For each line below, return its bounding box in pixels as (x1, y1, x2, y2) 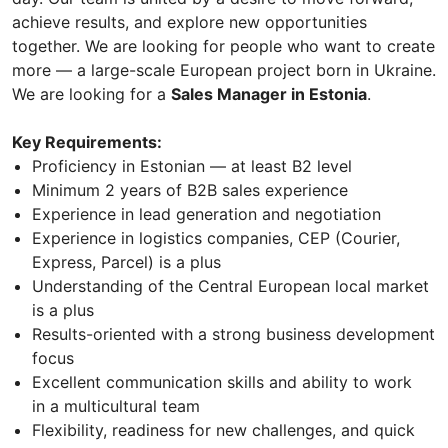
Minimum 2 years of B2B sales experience (32, 179, 348, 200)
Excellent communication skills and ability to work (32, 371, 412, 392)
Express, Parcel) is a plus (32, 251, 221, 272)
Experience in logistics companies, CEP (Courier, (32, 227, 400, 248)
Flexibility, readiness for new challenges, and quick (32, 419, 415, 440)
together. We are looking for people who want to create (12, 35, 435, 56)
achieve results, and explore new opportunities (12, 11, 367, 32)
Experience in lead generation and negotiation (32, 203, 381, 224)
